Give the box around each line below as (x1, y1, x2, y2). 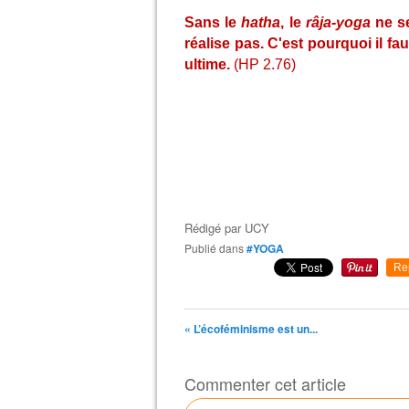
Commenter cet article (184, 372, 346, 395)
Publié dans (192, 240, 244, 256)
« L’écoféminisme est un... (184, 320, 318, 337)
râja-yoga (305, 15, 371, 30)
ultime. (184, 57, 234, 72)
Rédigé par (184, 219, 245, 236)
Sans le (184, 15, 242, 30)
